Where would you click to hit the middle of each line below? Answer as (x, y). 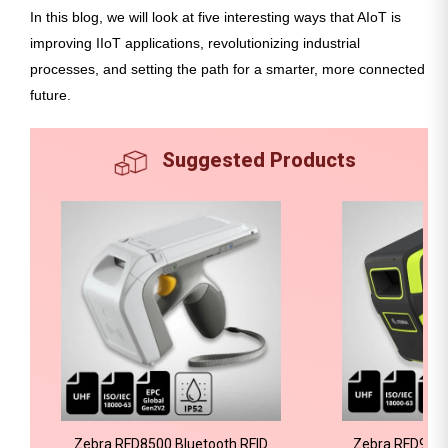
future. (50, 95)
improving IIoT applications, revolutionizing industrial (195, 43)
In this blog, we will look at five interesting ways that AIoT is (215, 17)
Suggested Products (259, 160)
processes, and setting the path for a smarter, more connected (227, 69)
